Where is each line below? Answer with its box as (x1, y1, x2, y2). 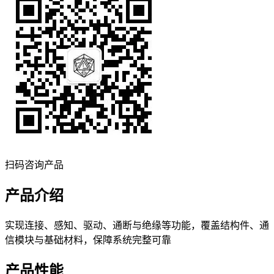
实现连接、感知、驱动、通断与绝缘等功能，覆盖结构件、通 (5, 220, 269, 231)
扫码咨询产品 (5, 159, 64, 170)
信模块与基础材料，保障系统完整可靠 (5, 234, 171, 245)
